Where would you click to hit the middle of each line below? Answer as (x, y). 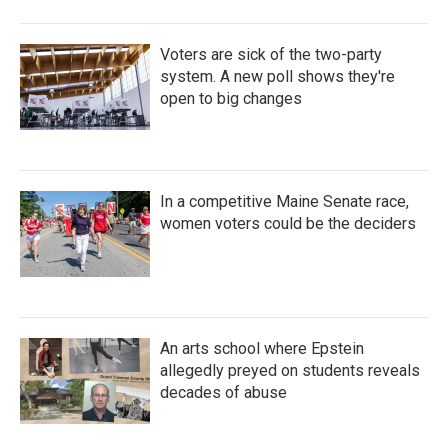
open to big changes (231, 98)
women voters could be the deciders (288, 223)
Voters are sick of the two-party (271, 54)
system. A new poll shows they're (277, 76)
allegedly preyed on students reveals (290, 370)
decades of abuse (223, 392)
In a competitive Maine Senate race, (284, 201)
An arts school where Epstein (262, 348)
